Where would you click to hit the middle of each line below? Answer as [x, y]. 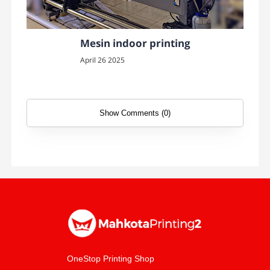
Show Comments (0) [135, 113]
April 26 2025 [102, 60]
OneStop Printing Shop [110, 259]
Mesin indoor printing [135, 43]
